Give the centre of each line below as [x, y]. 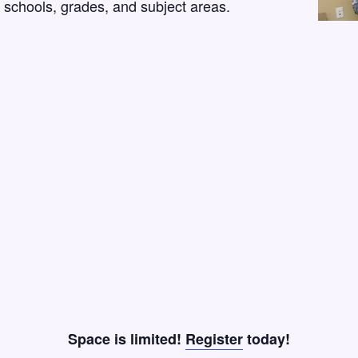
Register [214, 339]
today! [267, 339]
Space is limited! [127, 339]
